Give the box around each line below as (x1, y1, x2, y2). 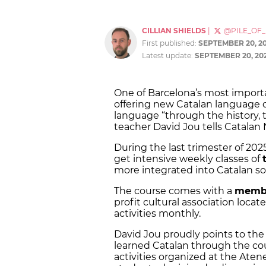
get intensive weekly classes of (114, 153, 262, 165)
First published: (142, 39, 198, 48)
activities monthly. (114, 208, 203, 220)
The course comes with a (114, 185, 235, 197)
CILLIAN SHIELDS (142, 26, 206, 36)
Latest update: (142, 51, 195, 61)
